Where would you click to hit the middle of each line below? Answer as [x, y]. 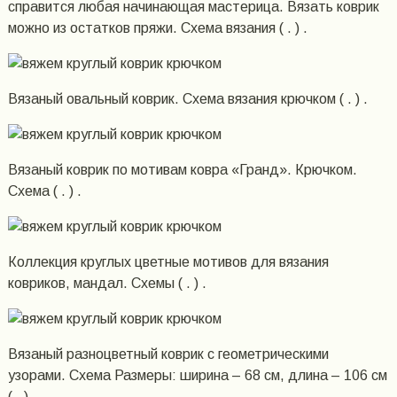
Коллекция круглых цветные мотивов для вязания [168, 261]
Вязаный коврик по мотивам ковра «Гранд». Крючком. [182, 169]
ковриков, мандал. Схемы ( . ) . [107, 283]
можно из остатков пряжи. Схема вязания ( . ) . [157, 27]
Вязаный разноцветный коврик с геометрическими [168, 354]
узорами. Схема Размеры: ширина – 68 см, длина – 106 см [197, 375]
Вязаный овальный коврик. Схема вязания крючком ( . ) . [187, 98]
